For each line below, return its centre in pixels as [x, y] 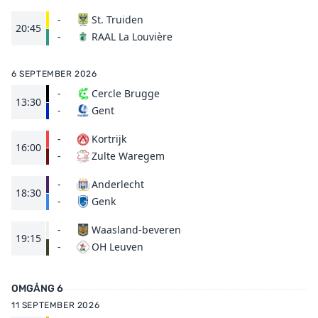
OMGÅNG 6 [37, 289]
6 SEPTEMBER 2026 [54, 74]
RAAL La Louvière [132, 37]
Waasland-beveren [136, 230]
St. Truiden [117, 20]
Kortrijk [109, 139]
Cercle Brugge [126, 93]
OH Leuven [117, 247]
